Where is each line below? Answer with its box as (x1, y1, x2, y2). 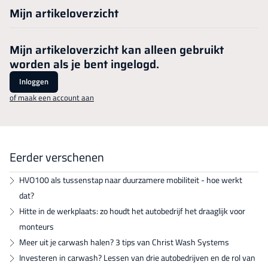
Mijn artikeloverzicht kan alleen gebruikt (10, 40, 224, 59)
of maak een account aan (10, 91, 94, 103)
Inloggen (19, 75, 48, 88)
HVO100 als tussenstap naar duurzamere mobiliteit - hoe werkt (19, 173, 242, 186)
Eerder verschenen (10, 147, 104, 166)
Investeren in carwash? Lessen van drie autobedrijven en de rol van (19, 251, 255, 264)
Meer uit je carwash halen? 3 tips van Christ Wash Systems (19, 235, 229, 248)
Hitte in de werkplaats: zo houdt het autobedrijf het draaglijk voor (19, 204, 245, 217)
